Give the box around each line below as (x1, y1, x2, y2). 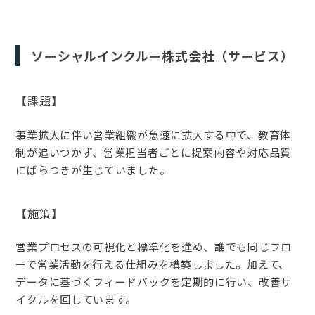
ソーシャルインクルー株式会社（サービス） (31, 46, 294, 65)
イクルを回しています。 (15, 291, 137, 307)
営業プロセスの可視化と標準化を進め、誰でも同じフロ (15, 238, 292, 254)
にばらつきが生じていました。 (15, 162, 171, 177)
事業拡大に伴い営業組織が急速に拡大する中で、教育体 (15, 127, 291, 142)
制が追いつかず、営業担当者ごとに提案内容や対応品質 (15, 144, 291, 160)
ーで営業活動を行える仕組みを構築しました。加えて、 (15, 256, 290, 271)
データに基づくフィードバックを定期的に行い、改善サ (15, 274, 292, 289)
